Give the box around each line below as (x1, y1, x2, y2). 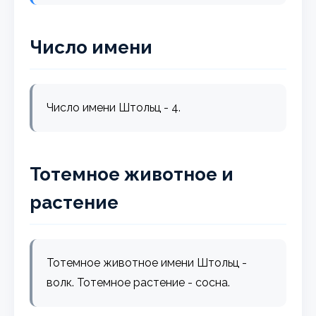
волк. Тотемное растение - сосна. (47, 275, 231, 289)
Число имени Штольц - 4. (47, 100, 181, 114)
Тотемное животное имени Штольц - (47, 255, 248, 269)
